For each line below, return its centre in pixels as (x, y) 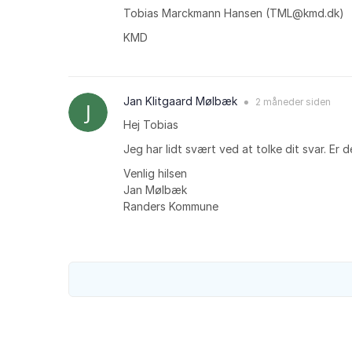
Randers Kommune (171, 207)
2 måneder (279, 102)
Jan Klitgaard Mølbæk (180, 101)
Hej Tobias (151, 125)
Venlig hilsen (155, 174)
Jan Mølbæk (155, 190)
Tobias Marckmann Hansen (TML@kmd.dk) (234, 13)
